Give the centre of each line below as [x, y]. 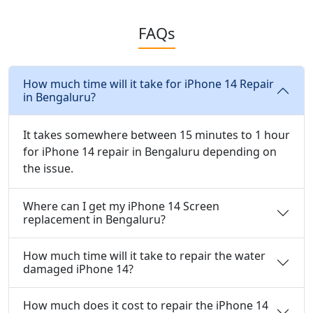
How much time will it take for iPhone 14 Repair [148, 84]
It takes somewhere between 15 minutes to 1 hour [156, 135]
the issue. [48, 168]
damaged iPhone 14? [78, 269]
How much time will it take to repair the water [144, 256]
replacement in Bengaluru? [94, 219]
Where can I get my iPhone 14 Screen [121, 206]
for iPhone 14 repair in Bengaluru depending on [150, 152]
